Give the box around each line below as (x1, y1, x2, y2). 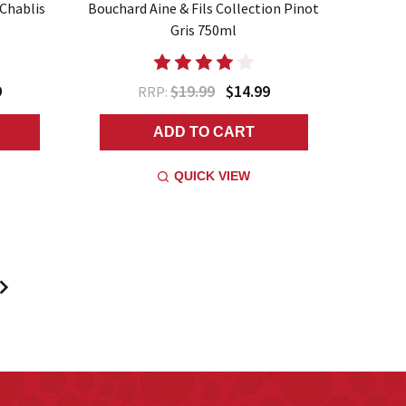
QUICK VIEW (173, 168, 250, 183)
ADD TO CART (152, 123, 255, 140)
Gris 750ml (170, 20, 237, 39)
